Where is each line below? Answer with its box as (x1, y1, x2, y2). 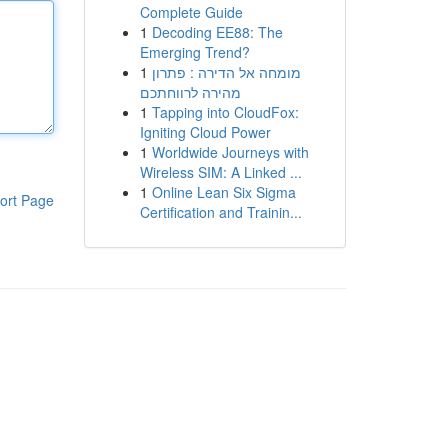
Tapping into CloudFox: (151, 102, 299, 122)
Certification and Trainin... (139, 202, 302, 222)
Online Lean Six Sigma (151, 182, 296, 202)
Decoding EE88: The (151, 22, 283, 42)
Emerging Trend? (139, 42, 250, 62)
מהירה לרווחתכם (139, 82, 241, 102)
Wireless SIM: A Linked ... (139, 162, 302, 182)
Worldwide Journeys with (151, 142, 309, 162)
